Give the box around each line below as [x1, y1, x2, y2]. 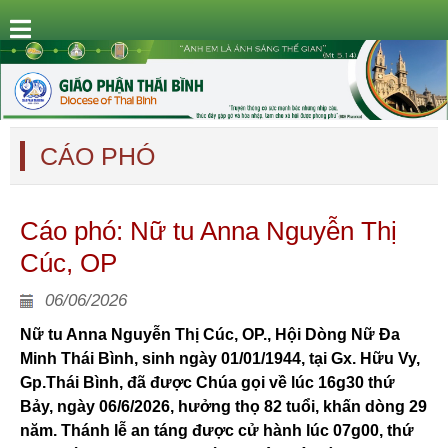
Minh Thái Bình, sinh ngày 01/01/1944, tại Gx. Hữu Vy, [20, 350, 420, 367]
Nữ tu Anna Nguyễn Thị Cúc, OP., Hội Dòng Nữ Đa [20, 326, 400, 343]
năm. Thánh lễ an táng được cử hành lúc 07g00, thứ [20, 422, 414, 439]
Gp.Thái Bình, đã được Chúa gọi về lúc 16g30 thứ [20, 374, 395, 391]
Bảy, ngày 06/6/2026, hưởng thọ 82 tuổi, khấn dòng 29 [20, 398, 427, 415]
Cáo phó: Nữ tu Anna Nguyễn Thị [20, 216, 397, 246]
